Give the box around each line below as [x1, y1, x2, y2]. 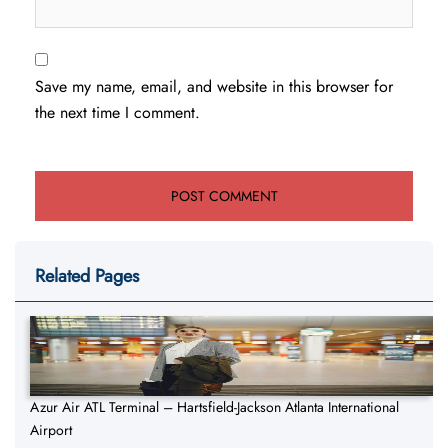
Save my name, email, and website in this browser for [35, 75, 393, 99]
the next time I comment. [35, 101, 200, 125]
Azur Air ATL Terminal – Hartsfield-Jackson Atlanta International [30, 397, 399, 418]
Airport [30, 420, 72, 441]
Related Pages [35, 263, 139, 290]
